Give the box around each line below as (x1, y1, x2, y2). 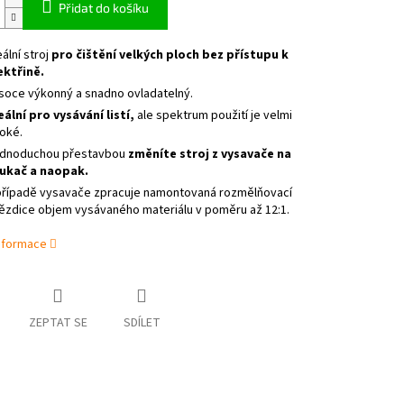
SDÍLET (123, 314, 161, 333)
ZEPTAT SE (28, 314, 87, 333)
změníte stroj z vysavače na (127, 145, 291, 164)
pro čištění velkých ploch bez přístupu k (50, 46, 289, 65)
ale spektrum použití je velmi (133, 106, 292, 125)
